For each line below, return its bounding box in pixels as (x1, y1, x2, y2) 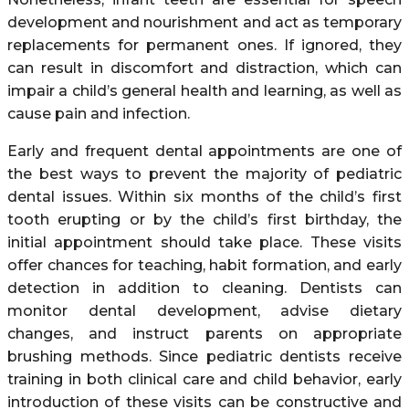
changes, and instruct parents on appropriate (7, 324, 402, 342)
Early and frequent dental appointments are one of (7, 142, 402, 160)
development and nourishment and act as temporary (7, 13, 402, 31)
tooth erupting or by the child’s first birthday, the (7, 210, 402, 228)
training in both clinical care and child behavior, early (7, 370, 402, 388)
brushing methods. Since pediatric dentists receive (7, 347, 402, 365)
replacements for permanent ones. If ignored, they (7, 36, 402, 54)
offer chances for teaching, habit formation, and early (7, 256, 402, 274)
